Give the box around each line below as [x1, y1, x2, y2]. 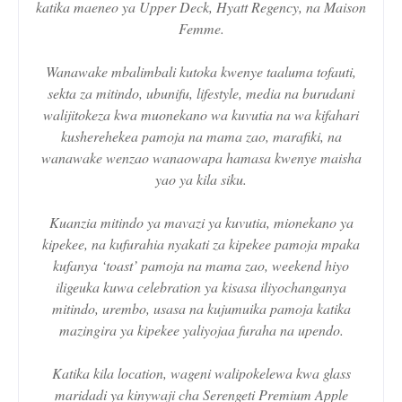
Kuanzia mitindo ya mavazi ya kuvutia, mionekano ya [48, 213, 354, 232]
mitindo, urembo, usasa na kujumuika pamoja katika [51, 299, 351, 319]
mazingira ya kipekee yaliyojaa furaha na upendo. [58, 320, 344, 340]
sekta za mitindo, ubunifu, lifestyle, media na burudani [48, 83, 354, 103]
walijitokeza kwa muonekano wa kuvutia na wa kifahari [43, 105, 359, 125]
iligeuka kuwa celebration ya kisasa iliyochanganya [56, 277, 346, 297]
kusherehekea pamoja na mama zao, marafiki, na [60, 127, 342, 146]
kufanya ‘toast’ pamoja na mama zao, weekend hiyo [53, 256, 349, 275]
